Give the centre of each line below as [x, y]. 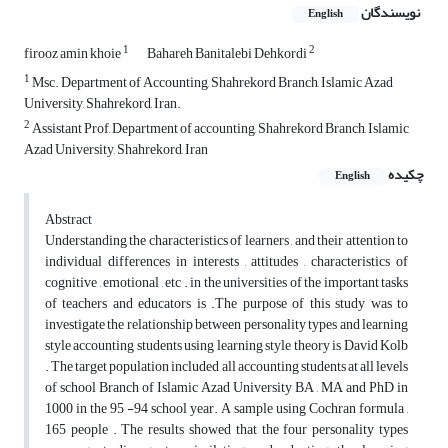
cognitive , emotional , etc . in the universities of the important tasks [226, 283]
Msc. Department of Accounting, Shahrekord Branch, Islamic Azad [211, 83]
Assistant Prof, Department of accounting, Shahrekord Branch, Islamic [219, 129]
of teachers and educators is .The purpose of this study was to [226, 304]
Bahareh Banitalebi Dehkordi [228, 54]
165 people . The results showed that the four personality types [226, 430]
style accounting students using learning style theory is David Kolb [226, 346]
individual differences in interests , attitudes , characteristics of [226, 262]
